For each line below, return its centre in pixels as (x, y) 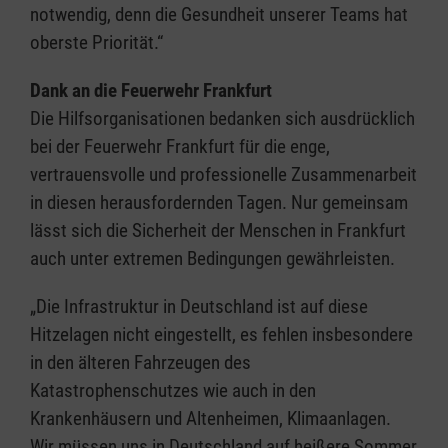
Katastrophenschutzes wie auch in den (173, 391)
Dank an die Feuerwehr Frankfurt (151, 91)
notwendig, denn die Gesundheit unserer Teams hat (219, 15)
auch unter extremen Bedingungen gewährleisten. (212, 259)
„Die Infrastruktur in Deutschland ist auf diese (199, 307)
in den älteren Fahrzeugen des (140, 363)
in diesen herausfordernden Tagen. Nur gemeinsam (219, 203)
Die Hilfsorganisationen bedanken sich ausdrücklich (222, 119)
